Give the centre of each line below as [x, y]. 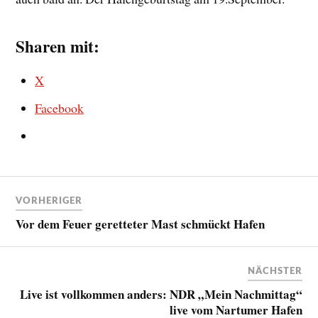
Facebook [60, 108]
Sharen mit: [58, 46]
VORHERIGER [49, 201]
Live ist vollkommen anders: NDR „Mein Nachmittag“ [161, 295]
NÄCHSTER [275, 272]
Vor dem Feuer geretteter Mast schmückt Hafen [141, 224]
